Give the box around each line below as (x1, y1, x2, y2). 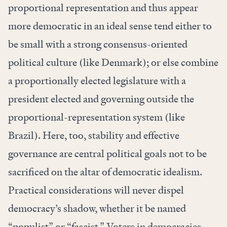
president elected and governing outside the (8, 92, 194, 106)
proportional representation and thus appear (8, 1, 198, 15)
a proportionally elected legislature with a (8, 74, 186, 88)
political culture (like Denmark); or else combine (8, 56, 218, 69)
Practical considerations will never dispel (8, 183, 184, 197)
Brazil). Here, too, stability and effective (8, 129, 179, 142)
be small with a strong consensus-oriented (8, 37, 187, 51)
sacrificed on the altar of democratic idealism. (8, 165, 202, 179)
